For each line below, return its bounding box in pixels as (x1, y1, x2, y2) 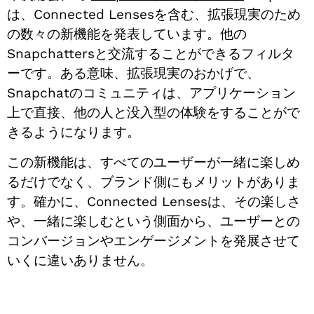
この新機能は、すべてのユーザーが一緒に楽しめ (7, 153, 300, 170)
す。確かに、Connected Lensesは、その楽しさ (7, 193, 301, 210)
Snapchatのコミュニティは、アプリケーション (7, 85, 296, 102)
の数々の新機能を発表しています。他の (7, 26, 247, 43)
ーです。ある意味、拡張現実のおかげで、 (7, 65, 260, 82)
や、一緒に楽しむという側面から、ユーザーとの (7, 212, 300, 229)
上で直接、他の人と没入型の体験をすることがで (7, 104, 300, 121)
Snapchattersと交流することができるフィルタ (7, 46, 294, 62)
